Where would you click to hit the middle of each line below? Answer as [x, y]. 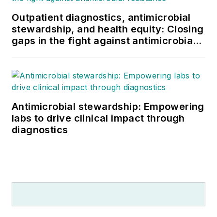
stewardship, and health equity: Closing [108, 29]
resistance [37, 53]
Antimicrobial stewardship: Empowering [108, 107]
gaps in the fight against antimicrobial [104, 41]
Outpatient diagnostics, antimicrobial [101, 18]
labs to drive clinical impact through [98, 118]
